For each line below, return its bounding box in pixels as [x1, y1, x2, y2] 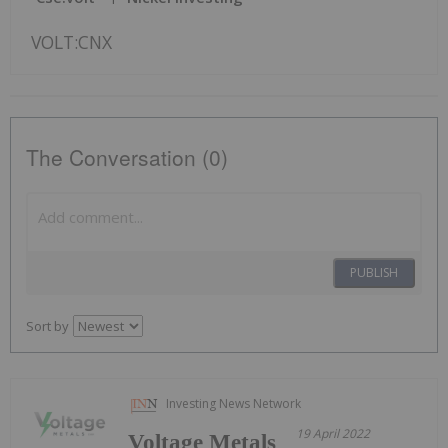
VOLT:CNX [31, 29, 112, 54]
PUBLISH [350, 263, 398, 281]
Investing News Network [166, 394, 302, 412]
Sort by [26, 316, 69, 335]
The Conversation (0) [26, 141, 228, 172]
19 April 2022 [296, 424, 371, 442]
